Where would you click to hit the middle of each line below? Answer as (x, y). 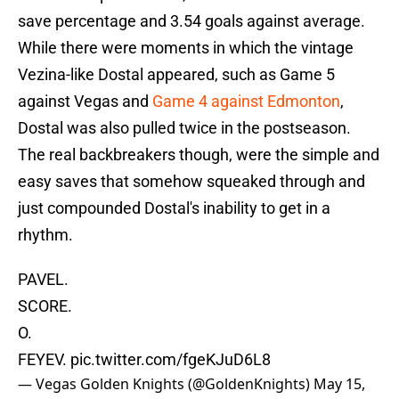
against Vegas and (85, 102)
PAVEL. (43, 280)
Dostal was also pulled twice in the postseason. (184, 128)
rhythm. (45, 235)
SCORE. (45, 306)
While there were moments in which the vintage (186, 48)
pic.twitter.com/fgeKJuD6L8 (171, 360)
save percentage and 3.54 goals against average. (191, 21)
